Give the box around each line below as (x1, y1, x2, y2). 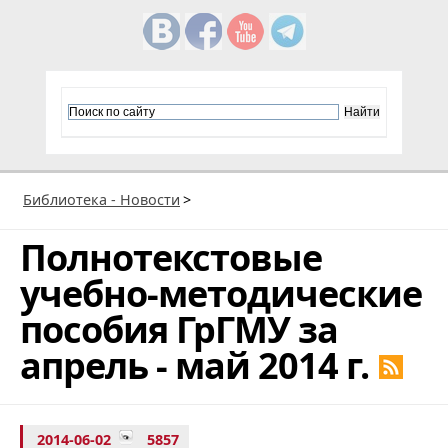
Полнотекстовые (20, 232, 322, 282)
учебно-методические (20, 268, 422, 318)
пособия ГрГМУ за (20, 304, 338, 354)
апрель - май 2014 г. (20, 340, 369, 390)
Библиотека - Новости (23, 189, 180, 209)
